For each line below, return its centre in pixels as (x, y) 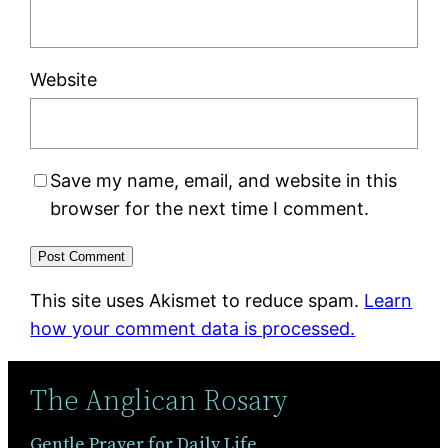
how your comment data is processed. (193, 329)
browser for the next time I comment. (210, 209)
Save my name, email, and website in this (224, 181)
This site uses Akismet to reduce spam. (197, 301)
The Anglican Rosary (159, 399)
